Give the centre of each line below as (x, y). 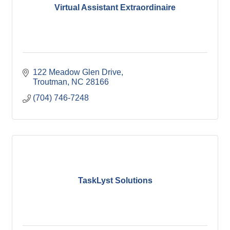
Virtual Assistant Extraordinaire (115, 7)
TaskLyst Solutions (115, 180)
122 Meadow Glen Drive (77, 72)
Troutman (50, 82)
